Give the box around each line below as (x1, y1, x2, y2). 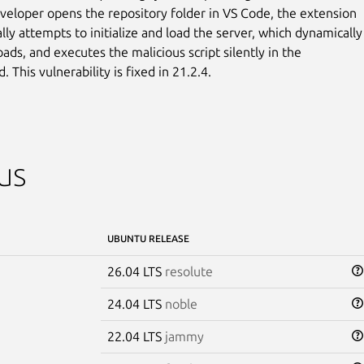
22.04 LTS (106, 328, 165, 344)
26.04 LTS (106, 263, 165, 279)
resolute (164, 263, 213, 279)
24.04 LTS (106, 296, 165, 311)
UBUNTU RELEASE (106, 232, 189, 244)
